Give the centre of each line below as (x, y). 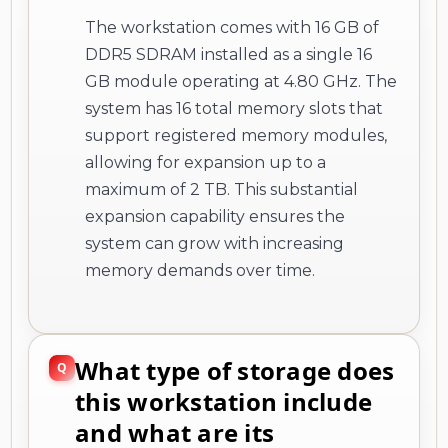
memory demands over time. (200, 270)
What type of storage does (235, 370)
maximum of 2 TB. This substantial (221, 189)
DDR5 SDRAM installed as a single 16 (228, 54)
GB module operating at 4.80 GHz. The (241, 81)
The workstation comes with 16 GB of (232, 27)
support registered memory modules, (236, 135)
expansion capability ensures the (215, 216)
